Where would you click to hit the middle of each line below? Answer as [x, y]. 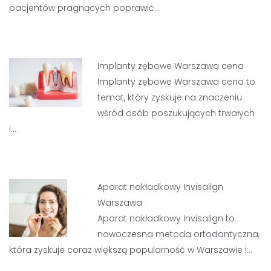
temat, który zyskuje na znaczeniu [170, 97]
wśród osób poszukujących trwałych [176, 113]
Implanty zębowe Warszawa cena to [177, 81]
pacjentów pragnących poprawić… [84, 8]
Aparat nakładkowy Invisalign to [166, 218]
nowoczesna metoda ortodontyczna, [179, 234]
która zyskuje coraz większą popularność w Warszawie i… [131, 250]
